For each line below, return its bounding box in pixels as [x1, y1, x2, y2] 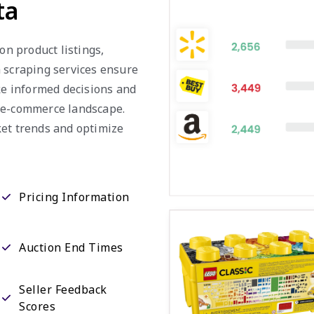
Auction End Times [19, 240, 123, 255]
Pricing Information [19, 189, 130, 205]
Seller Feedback [19, 282, 107, 297]
